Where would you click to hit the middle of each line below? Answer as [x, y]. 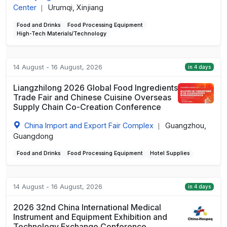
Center [25, 7]
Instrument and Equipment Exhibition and [90, 217]
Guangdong [33, 136]
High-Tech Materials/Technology [61, 34]
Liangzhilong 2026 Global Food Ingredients [95, 87]
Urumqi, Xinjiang [75, 7]
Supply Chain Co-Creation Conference [87, 107]
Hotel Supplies [169, 154]
